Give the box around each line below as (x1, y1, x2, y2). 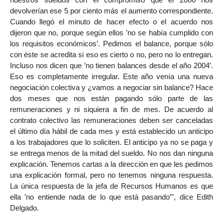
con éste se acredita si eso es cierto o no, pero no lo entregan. (10, 50, 213, 59)
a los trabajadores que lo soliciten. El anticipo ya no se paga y (10, 137, 213, 146)
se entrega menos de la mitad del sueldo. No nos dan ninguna (10, 148, 213, 157)
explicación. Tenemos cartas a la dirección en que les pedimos (10, 159, 213, 168)
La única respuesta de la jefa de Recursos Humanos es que (10, 181, 213, 190)
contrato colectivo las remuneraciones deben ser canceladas (10, 115, 213, 124)
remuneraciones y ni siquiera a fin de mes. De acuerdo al (10, 105, 213, 113)
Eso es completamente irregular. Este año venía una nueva (10, 72, 213, 81)
